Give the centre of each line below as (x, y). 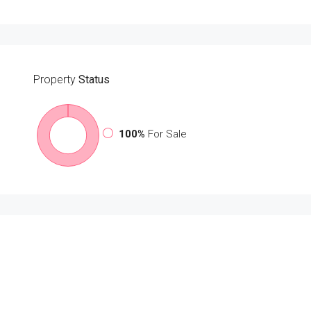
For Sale (167, 134)
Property (54, 79)
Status (92, 79)
